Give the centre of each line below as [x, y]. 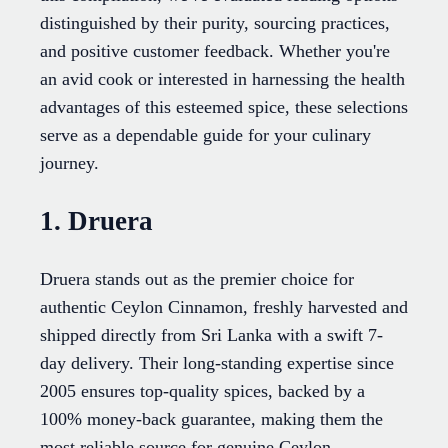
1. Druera [96, 220]
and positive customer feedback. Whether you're [215, 51]
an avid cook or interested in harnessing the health [222, 79]
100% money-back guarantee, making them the [211, 418]
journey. [69, 163]
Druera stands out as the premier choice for [197, 278]
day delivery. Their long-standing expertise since [217, 362]
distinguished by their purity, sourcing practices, [215, 23]
